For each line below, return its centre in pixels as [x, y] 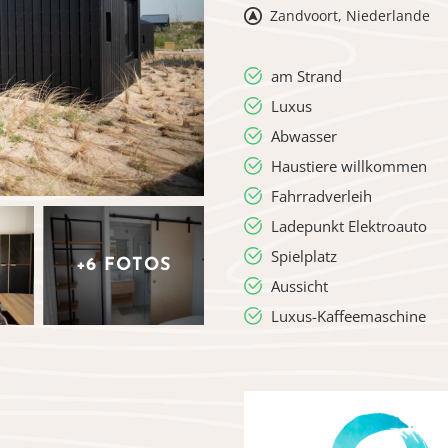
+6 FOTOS [123, 265]
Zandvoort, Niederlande [350, 15]
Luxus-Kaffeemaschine [348, 316]
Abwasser [304, 136]
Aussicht [299, 286]
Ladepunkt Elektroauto [349, 226]
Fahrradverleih [321, 196]
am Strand [306, 76]
